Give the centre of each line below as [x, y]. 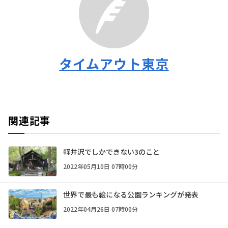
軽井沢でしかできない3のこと [111, 152]
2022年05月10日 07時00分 [101, 166]
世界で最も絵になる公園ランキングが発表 [131, 195]
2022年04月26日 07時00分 [101, 209]
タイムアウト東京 [114, 64]
